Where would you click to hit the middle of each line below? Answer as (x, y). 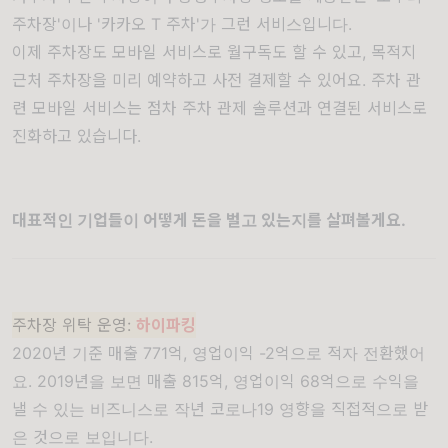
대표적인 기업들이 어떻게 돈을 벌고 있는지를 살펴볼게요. (209, 219)
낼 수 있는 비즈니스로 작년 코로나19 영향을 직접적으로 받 (220, 408)
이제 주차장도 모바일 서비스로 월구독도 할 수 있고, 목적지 (214, 51)
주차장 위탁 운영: (74, 324)
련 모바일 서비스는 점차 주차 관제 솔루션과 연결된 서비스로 (219, 107)
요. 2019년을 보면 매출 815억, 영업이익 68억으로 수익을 (215, 380)
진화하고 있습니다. (76, 135)
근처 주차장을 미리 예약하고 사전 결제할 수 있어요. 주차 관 (216, 79)
